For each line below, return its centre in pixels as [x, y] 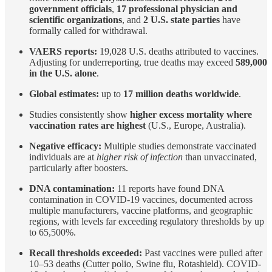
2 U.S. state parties [182, 19]
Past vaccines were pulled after [202, 253]
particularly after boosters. [79, 168]
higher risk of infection [140, 157]
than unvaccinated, [220, 157]
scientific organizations [76, 19]
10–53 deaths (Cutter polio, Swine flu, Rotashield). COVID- [145, 263]
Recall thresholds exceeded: [86, 253]
